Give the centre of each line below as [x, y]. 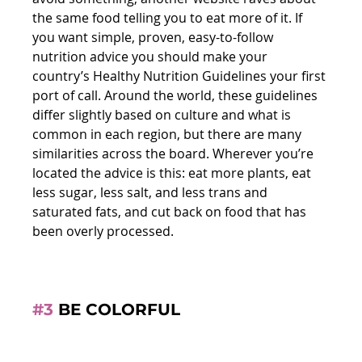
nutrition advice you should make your [152, 56]
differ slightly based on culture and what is [164, 114]
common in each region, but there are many [169, 134]
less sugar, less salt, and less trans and [152, 192]
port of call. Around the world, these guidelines [177, 95]
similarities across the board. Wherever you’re [175, 153]
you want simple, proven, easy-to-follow [155, 37]
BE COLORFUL [117, 309]
